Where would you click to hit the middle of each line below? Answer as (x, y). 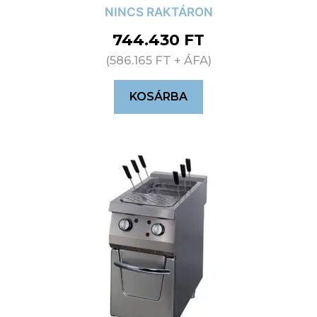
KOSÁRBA (158, 97)
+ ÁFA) (191, 60)
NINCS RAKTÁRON (158, 12)
